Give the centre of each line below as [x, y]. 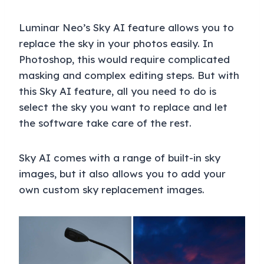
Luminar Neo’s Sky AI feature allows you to [126, 28]
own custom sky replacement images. [112, 190]
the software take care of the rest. [105, 123]
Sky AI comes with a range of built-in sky [120, 158]
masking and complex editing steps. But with [129, 75]
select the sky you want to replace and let [123, 107]
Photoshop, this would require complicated [124, 60]
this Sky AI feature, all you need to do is [118, 91]
